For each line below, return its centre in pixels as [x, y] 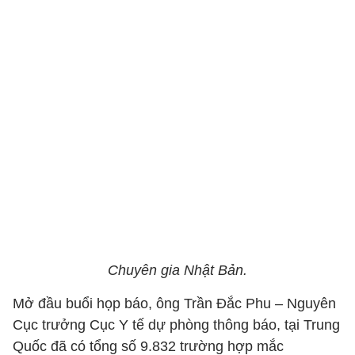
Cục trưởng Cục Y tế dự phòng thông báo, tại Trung [176, 325]
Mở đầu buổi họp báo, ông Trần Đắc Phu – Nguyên [174, 303]
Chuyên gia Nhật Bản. [177, 270]
